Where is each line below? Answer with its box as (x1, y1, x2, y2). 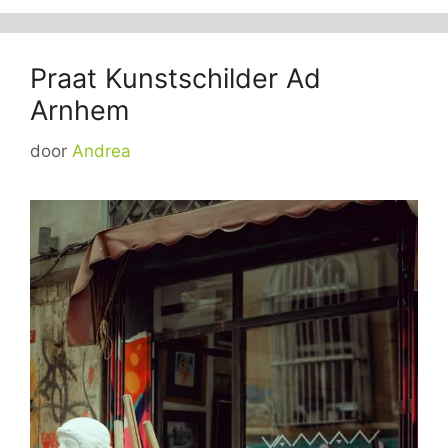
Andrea (72, 140, 131, 161)
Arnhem (30, 94, 129, 127)
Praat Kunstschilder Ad (30, 62, 321, 95)
